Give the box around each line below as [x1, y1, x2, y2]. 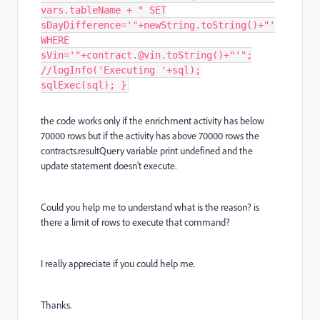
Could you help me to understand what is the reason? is [41, 201, 259, 214]
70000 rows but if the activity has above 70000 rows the [41, 129, 259, 142]
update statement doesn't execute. [41, 159, 176, 172]
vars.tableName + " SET [41, 4, 166, 16]
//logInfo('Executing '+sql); [41, 64, 201, 76]
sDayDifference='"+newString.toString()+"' [41, 19, 275, 31]
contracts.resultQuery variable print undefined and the [41, 144, 253, 157]
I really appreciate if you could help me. [41, 257, 195, 270]
